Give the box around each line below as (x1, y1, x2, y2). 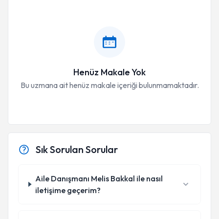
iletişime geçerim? (35, 185, 101, 195)
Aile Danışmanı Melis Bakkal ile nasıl (35, 174, 163, 183)
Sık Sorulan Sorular (36, 143, 118, 155)
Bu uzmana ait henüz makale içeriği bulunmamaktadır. (20, 80, 199, 90)
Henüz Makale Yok (73, 66, 146, 78)
